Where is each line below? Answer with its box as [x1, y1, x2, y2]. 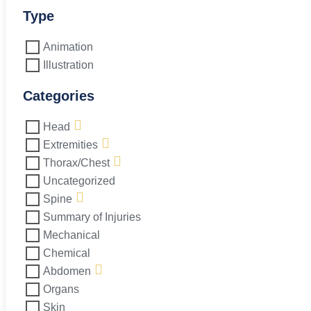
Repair [5, 8, 38, 20]
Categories [23, 88, 94, 103]
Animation [43, 41, 93, 53]
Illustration [43, 59, 94, 71]
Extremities [43, 139, 98, 151]
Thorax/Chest [43, 157, 110, 169]
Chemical [43, 247, 90, 259]
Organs [43, 283, 79, 295]
